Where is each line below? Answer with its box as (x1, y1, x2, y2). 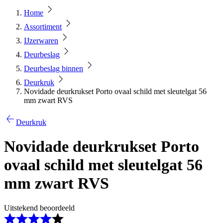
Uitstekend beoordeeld (4, 203, 75, 212)
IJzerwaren (24, 36, 58, 45)
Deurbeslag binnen (24, 64, 83, 73)
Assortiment (24, 22, 62, 31)
